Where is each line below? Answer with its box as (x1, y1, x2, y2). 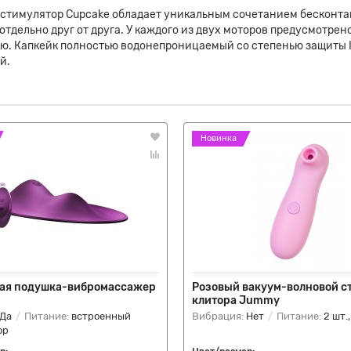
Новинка (201, 133, 237, 143)
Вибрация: (192, 310, 246, 322)
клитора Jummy (192, 294, 280, 307)
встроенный (71, 310, 131, 322)
